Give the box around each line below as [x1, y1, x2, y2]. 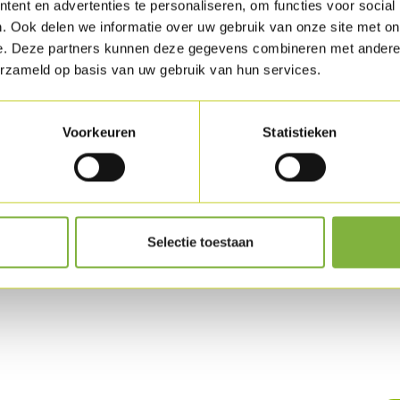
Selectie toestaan [146, 234, 254, 250]
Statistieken [262, 124, 337, 140]
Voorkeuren [62, 124, 136, 140]
